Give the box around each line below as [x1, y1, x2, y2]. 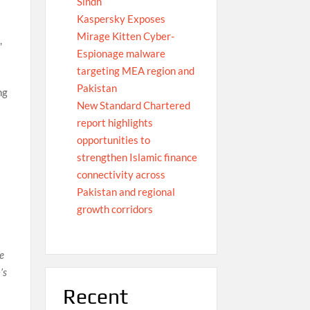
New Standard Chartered [76, 99, 190, 112]
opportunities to [76, 134, 150, 147]
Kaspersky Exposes [76, 12, 165, 26]
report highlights [76, 116, 153, 129]
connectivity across [76, 168, 165, 181]
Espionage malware [76, 47, 165, 60]
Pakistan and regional [76, 185, 175, 199]
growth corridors [76, 203, 153, 216]
